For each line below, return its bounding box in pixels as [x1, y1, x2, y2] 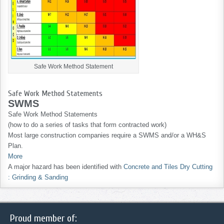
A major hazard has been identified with [8, 163, 123, 170]
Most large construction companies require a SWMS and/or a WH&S [8, 131, 206, 139]
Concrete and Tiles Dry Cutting [123, 163, 212, 170]
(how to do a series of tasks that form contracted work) [8, 121, 166, 128]
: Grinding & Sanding [8, 173, 68, 181]
